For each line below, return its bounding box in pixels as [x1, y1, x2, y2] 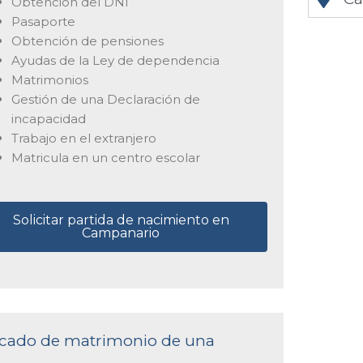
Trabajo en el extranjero [11, 130, 156, 146]
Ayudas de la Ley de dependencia [11, 52, 220, 68]
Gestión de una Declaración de [11, 91, 200, 107]
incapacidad [11, 110, 86, 126]
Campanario [82, 225, 160, 241]
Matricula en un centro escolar [11, 149, 200, 165]
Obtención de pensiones [11, 32, 164, 49]
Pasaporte [11, 13, 75, 29]
